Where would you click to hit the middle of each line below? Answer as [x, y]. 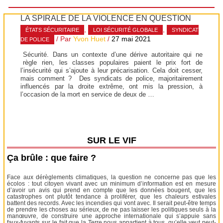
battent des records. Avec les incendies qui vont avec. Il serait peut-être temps [111, 203]
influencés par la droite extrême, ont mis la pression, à [111, 86]
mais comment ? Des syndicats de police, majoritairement [111, 78]
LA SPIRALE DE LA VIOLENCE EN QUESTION [106, 18]
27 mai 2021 [131, 39]
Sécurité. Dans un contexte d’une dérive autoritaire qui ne [113, 54]
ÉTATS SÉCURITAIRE [53, 30]
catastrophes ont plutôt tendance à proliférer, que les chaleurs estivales [111, 196]
